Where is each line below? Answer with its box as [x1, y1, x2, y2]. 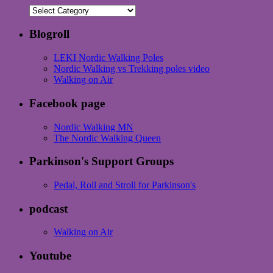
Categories [29, 4, 69, 15]
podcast [29, 202, 68, 215]
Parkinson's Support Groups [29, 155, 174, 168]
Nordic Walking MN [54, 121, 133, 132]
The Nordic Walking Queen [54, 132, 161, 143]
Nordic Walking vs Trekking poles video [54, 63, 210, 74]
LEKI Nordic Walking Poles [54, 52, 163, 63]
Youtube [29, 249, 71, 263]
